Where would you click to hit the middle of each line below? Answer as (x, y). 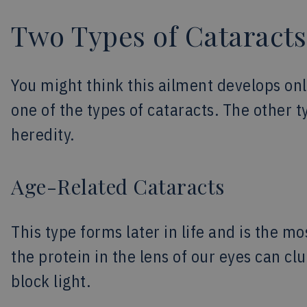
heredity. (43, 134)
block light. (51, 281)
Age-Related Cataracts (118, 186)
